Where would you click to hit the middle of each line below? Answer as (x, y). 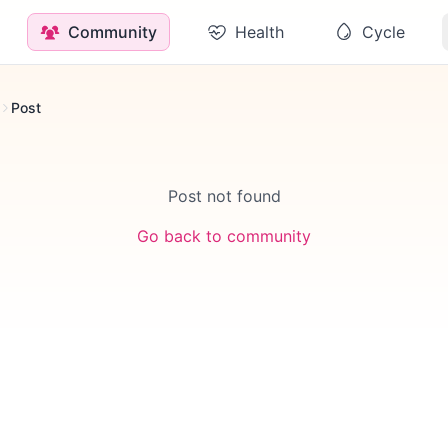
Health (259, 32)
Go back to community (224, 236)
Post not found (224, 196)
